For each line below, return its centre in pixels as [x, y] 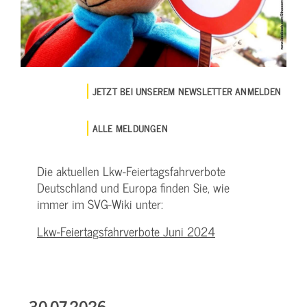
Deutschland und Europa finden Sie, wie [133, 188]
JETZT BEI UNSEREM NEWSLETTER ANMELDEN [186, 91]
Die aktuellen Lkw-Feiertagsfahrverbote [131, 171]
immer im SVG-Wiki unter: [100, 204]
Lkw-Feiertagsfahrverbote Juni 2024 [126, 232]
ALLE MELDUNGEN [130, 128]
